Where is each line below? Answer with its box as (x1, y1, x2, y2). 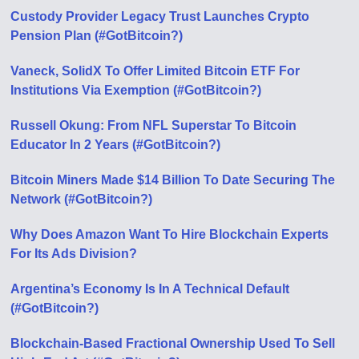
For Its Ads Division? (10, 247, 138, 260)
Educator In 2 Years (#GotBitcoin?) (10, 138, 221, 151)
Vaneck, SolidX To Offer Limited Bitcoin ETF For (10, 64, 301, 78)
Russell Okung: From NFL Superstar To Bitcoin (10, 119, 297, 132)
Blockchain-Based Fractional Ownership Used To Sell (10, 337, 336, 350)
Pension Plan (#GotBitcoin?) (10, 29, 184, 42)
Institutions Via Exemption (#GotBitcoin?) (10, 83, 262, 97)
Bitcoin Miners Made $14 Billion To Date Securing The (10, 173, 336, 187)
